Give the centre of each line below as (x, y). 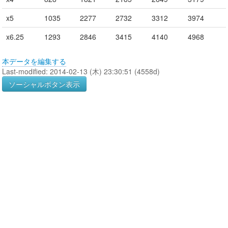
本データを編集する (34, 61)
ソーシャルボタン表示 (44, 84)
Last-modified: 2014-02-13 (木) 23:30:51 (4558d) (81, 71)
